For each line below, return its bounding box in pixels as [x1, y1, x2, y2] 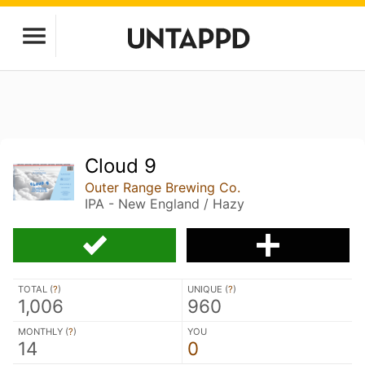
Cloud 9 [85, 154, 157, 178]
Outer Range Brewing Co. [85, 179, 241, 196]
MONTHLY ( [18, 325, 68, 337]
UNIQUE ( [187, 283, 228, 295]
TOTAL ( [18, 283, 53, 295]
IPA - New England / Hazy [85, 196, 245, 212]
